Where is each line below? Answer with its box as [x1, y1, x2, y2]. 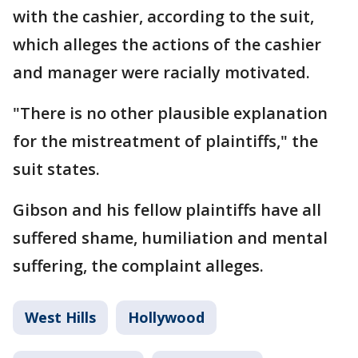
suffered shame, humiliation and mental [13, 227, 328, 249]
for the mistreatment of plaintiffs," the [13, 130, 318, 153]
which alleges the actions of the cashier [13, 34, 321, 56]
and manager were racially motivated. [13, 62, 310, 84]
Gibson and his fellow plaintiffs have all [13, 199, 321, 221]
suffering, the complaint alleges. [13, 255, 264, 277]
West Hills [25, 308, 96, 328]
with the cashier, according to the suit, [13, 6, 314, 28]
